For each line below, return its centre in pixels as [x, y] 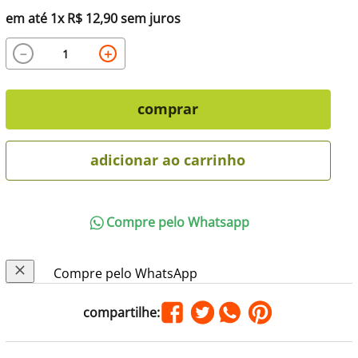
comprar [168, 109]
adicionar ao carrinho [168, 160]
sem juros [149, 18]
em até [28, 18]
